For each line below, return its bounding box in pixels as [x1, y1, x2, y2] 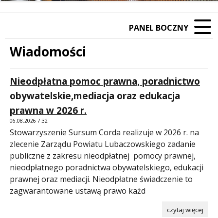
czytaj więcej [167, 205, 203, 214]
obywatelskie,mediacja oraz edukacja [10, 89, 180, 102]
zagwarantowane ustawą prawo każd [10, 185, 145, 196]
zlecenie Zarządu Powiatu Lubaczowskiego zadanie [10, 138, 196, 149]
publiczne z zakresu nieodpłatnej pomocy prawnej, [10, 150, 196, 161]
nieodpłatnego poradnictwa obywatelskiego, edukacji [10, 162, 203, 173]
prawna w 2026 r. [10, 104, 87, 117]
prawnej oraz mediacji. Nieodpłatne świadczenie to [10, 173, 195, 184]
